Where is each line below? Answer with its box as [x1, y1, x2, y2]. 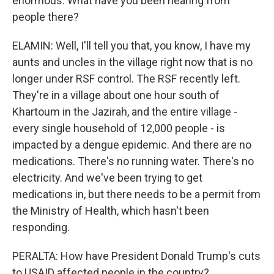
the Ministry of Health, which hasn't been [12, 204, 209, 217]
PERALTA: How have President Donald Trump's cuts [12, 250, 261, 262]
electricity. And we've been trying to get [12, 171, 202, 184]
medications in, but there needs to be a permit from [12, 188, 261, 201]
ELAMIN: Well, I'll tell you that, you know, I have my [12, 39, 251, 52]
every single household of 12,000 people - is [12, 122, 225, 135]
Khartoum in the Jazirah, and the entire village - [12, 105, 237, 118]
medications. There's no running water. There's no [12, 155, 254, 168]
